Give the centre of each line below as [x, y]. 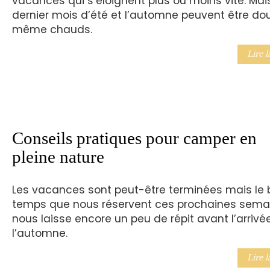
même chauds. [52, 30]
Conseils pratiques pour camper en [134, 138]
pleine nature [58, 156]
